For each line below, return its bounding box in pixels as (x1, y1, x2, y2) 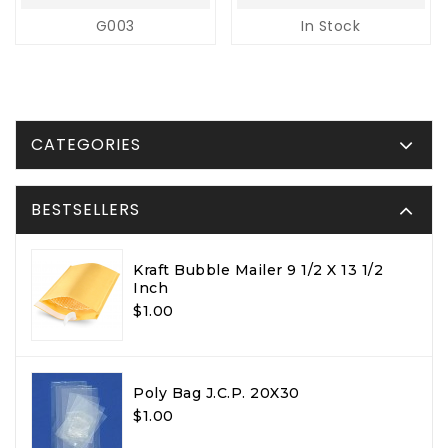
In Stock (301, 16, 361, 37)
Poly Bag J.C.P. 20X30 (133, 384, 300, 403)
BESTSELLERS (31, 198, 140, 222)
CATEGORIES (31, 133, 141, 157)
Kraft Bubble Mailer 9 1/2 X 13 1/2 (133, 261, 383, 280)
